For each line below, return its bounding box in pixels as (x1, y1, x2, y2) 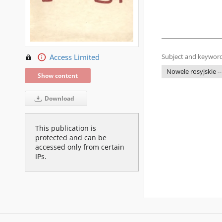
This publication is (35, 123, 96, 133)
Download (43, 94, 74, 103)
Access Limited (49, 52, 100, 62)
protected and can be (35, 132, 107, 142)
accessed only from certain (35, 142, 124, 152)
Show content (38, 71, 78, 80)
